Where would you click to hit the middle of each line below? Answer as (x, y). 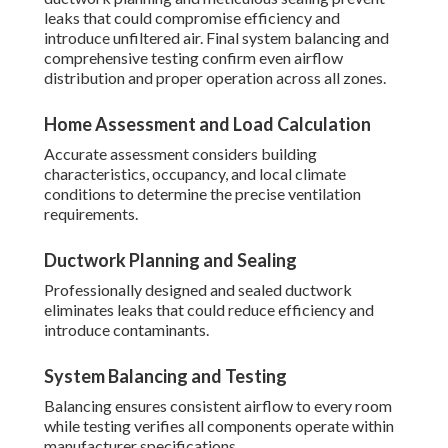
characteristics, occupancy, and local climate (195, 174)
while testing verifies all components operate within (219, 426)
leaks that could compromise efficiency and (192, 18)
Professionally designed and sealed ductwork (198, 290)
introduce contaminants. (126, 330)
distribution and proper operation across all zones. (215, 78)
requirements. (91, 214)
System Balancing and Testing (165, 376)
